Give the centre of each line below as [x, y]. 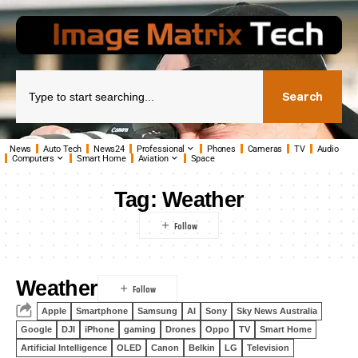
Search [302, 97]
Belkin [202, 348]
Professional [161, 149]
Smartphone [102, 311]
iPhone [99, 329]
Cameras [265, 149]
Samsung [157, 311]
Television [268, 348]
